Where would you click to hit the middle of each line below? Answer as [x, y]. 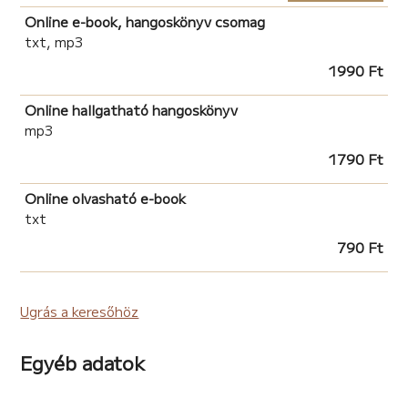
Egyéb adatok [83, 362]
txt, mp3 [54, 41]
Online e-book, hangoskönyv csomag [145, 21]
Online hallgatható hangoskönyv [132, 109]
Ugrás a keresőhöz [80, 311]
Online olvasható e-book [106, 198]
